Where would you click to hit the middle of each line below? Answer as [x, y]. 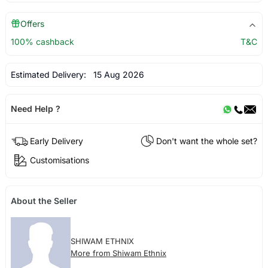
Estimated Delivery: [49, 75]
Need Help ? [35, 109]
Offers [32, 24]
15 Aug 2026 [116, 75]
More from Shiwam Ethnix [118, 253]
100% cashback [42, 42]
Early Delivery [56, 141]
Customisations [59, 160]
